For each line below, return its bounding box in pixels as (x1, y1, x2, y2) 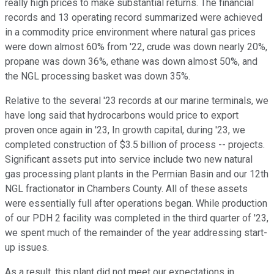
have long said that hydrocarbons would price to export (5, 109, 239, 122)
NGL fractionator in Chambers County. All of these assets (5, 183, 248, 195)
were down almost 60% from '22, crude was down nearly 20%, (5, 41, 267, 53)
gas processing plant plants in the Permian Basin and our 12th (5, 168, 268, 180)
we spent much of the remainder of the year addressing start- (5, 227, 267, 239)
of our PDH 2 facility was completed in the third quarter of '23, (5, 212, 268, 224)
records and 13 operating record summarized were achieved (5, 12, 262, 24)
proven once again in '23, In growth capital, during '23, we (5, 124, 245, 136)
